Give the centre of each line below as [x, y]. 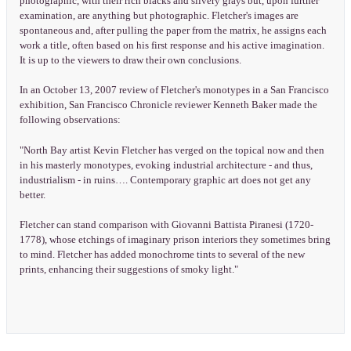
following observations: [70, 120]
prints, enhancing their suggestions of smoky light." [128, 269]
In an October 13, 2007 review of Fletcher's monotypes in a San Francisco [174, 90]
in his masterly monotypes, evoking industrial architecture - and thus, [166, 165]
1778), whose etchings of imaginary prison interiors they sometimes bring [175, 239]
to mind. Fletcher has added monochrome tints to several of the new [162, 254]
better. [32, 195]
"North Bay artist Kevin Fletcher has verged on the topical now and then [172, 150]
